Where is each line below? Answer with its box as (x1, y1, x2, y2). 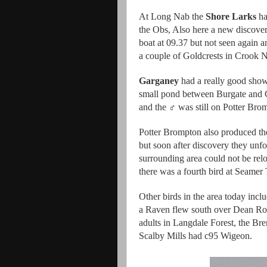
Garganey (139, 76, 179, 86)
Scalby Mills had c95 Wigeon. (139, 231, 252, 241)
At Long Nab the (139, 11, 206, 21)
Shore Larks (206, 11, 256, 21)
